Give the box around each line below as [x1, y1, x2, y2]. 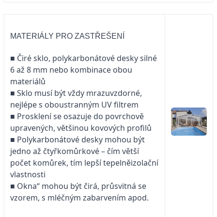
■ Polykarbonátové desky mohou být [10, 134, 145, 145]
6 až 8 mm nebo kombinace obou [10, 64, 132, 76]
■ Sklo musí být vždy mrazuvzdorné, [10, 88, 142, 99]
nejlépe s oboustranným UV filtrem [10, 99, 139, 110]
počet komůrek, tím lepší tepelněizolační [10, 157, 158, 169]
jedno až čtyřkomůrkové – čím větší [10, 146, 139, 157]
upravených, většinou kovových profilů [10, 123, 152, 134]
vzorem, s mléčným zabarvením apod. [10, 192, 149, 203]
